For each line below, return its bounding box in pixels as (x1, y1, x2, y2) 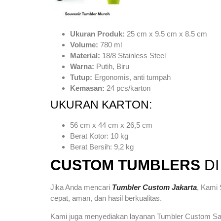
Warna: (70, 62, 94, 71)
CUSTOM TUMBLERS (50, 157, 204, 174)
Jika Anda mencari (50, 183, 112, 192)
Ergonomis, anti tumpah (92, 73, 171, 82)
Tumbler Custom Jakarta (112, 183, 197, 192)
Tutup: (70, 73, 92, 82)
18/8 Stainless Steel (100, 51, 166, 60)
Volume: (70, 40, 98, 49)
